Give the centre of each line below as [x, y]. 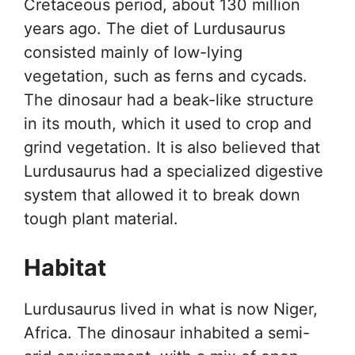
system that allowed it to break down [162, 195]
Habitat [65, 267]
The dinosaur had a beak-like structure [169, 99]
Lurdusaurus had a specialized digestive [174, 171]
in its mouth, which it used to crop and [168, 123]
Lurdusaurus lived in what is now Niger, [171, 309]
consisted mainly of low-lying [133, 52]
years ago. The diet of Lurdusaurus [155, 28]
